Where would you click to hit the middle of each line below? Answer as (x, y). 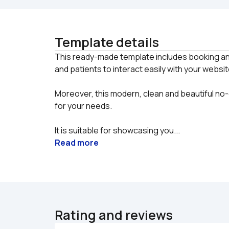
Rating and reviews (114, 215)
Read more (77, 142)
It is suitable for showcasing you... (117, 130)
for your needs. (83, 106)
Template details (107, 42)
